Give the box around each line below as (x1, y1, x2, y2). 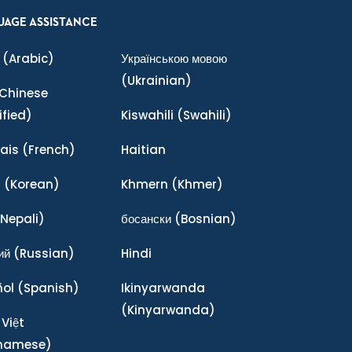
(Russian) (10, 245, 75, 262)
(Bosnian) (170, 211, 236, 227)
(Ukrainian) (120, 72, 192, 89)
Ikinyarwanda (120, 280, 205, 296)
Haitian (120, 141, 166, 158)
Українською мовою (120, 50, 227, 67)
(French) (19, 141, 75, 158)
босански (120, 211, 171, 227)
